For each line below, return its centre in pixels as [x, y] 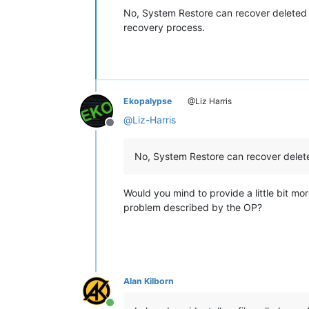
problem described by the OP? [193, 207]
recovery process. [164, 27]
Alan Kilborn [149, 281]
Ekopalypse [148, 101]
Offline [126, 129]
